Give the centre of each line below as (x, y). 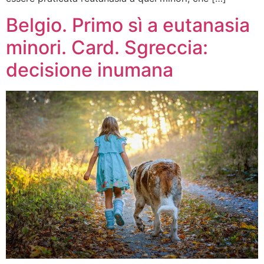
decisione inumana (90, 70)
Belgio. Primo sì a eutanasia (128, 25)
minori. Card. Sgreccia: (107, 47)
